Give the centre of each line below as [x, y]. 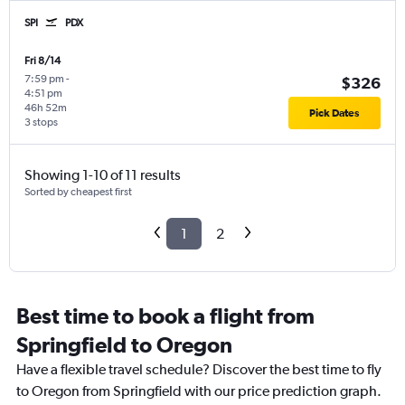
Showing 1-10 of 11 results [103, 175]
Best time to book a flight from [165, 316]
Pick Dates [334, 113]
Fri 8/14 [42, 61]
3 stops [41, 122]
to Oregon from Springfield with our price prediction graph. [199, 391]
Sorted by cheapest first [78, 192]
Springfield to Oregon [124, 345]
